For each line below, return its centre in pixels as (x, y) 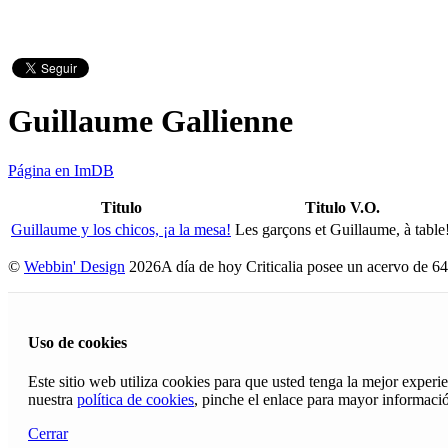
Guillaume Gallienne (150, 121)
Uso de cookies (77, 343)
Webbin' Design (74, 266)
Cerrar (48, 434)
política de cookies (135, 400)
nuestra (52, 400)
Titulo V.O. (342, 207)
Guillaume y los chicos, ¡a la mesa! (121, 229)
